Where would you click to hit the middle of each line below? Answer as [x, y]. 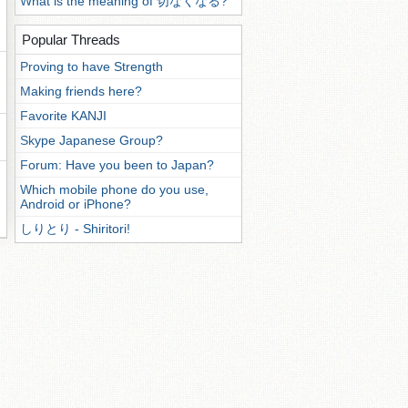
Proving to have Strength [92, 66]
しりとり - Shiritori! [75, 229]
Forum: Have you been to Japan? [117, 165]
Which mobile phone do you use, [114, 189]
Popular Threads [71, 40]
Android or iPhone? [76, 204]
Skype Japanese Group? [92, 140]
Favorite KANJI [63, 116]
